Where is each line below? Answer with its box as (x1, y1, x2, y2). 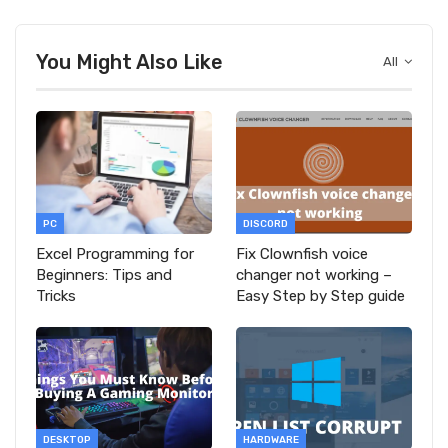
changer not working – (236, 265, 392, 284)
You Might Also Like (36, 49, 223, 74)
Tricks (36, 286, 76, 305)
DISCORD (243, 217, 288, 230)
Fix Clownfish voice (236, 244, 368, 263)
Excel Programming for (36, 244, 194, 263)
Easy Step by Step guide (236, 286, 405, 305)
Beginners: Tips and (36, 265, 172, 284)
